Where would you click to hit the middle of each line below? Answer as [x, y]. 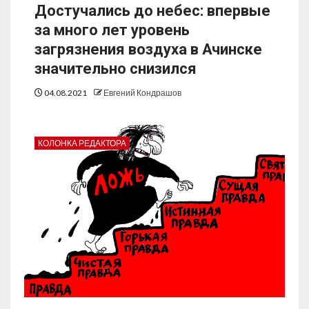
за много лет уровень [112, 30]
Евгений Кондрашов [142, 93]
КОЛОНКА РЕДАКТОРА [82, 143]
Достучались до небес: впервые [152, 11]
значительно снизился [116, 69]
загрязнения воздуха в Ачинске [148, 50]
